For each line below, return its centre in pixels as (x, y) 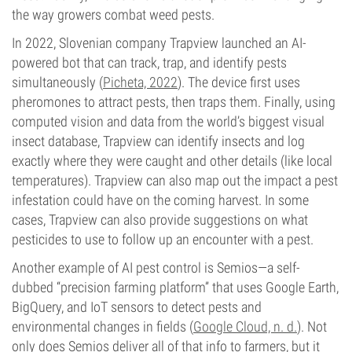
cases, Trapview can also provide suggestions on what (160, 220)
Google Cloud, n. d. (245, 326)
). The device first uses (239, 82)
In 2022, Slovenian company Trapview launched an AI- (159, 43)
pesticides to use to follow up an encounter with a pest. (163, 239)
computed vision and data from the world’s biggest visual (168, 121)
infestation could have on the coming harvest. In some (160, 200)
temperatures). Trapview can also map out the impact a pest (175, 180)
